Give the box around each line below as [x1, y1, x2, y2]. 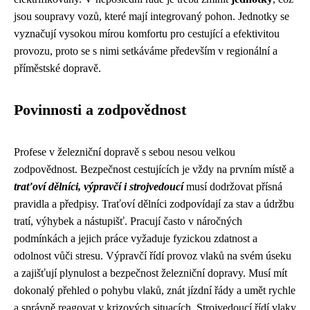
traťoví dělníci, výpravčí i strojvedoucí [14, 181, 183, 192]
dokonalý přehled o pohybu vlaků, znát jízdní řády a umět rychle [14, 284, 295, 296]
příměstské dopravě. [14, 62, 101, 74]
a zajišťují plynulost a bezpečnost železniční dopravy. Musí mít [14, 267, 287, 279]
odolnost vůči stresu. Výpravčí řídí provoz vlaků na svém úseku [14, 250, 291, 262]
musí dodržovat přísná [183, 181, 282, 192]
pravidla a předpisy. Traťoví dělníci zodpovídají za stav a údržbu [14, 198, 294, 210]
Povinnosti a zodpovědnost [14, 102, 186, 118]
